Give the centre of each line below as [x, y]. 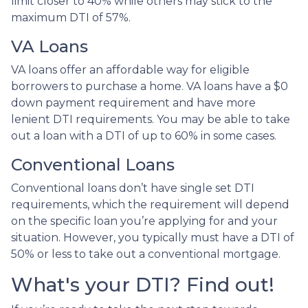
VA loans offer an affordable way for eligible [130, 69]
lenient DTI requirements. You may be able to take [151, 119]
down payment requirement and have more [133, 102]
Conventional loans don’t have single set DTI [133, 188]
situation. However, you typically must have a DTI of [153, 237]
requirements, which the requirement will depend [150, 204]
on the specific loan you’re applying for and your [144, 221]
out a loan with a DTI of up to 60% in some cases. [144, 135]
